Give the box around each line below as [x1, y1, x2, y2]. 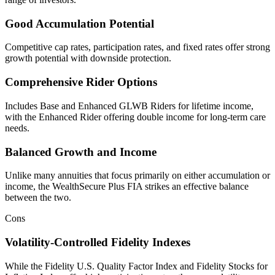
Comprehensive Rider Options [5, 76, 157, 89]
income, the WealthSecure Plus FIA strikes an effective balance [5, 181, 249, 192]
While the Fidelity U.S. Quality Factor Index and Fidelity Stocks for [5, 260, 268, 271]
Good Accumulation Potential [5, 17, 154, 30]
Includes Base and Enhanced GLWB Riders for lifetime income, [5, 100, 254, 111]
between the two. [5, 192, 71, 203]
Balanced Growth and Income [5, 145, 157, 158]
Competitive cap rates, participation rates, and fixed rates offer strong [5, 42, 270, 53]
